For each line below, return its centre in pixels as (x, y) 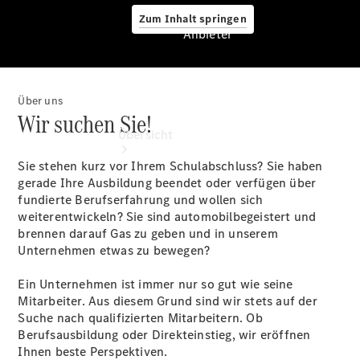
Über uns (41, 101)
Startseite (146, 264)
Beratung (144, 315)
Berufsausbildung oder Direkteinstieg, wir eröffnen (164, 335)
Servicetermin (158, 348)
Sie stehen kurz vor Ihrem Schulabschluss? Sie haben (170, 166)
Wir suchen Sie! (85, 124)
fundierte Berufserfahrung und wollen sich (141, 200)
